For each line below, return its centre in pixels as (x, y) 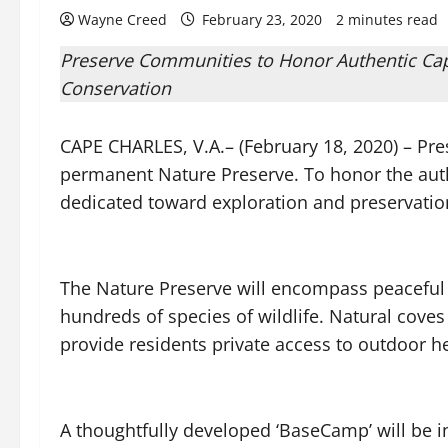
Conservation (115, 88)
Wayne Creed (122, 19)
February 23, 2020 (262, 19)
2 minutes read (387, 19)
